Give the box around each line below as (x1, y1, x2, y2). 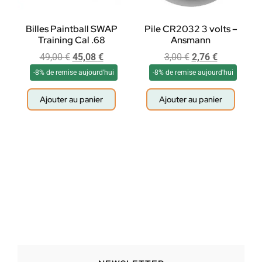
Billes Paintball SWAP (25, 23, 118, 36)
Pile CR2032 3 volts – (144, 23, 237, 36)
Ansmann (171, 34, 211, 47)
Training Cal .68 (37, 34, 105, 47)
